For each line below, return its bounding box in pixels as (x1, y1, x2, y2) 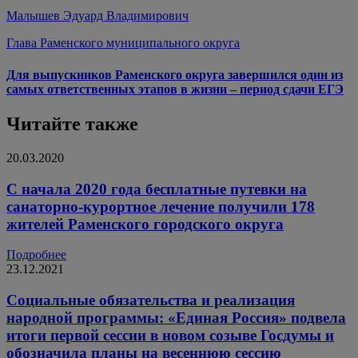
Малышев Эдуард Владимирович (6, 9, 189, 23)
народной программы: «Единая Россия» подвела (6, 309, 346, 327)
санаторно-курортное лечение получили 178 (6, 197, 315, 215)
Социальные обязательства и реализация (6, 292, 295, 309)
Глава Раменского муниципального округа (6, 36, 240, 50)
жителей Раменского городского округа (6, 215, 284, 233)
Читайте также (6, 113, 138, 134)
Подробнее (6, 248, 66, 262)
